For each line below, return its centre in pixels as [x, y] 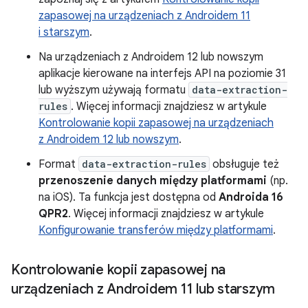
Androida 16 [251, 197]
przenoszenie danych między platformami [153, 181]
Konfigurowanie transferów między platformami [156, 230]
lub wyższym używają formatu [113, 90]
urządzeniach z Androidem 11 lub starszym [143, 289]
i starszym [64, 32]
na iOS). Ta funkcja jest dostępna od [129, 197]
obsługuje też [244, 164]
